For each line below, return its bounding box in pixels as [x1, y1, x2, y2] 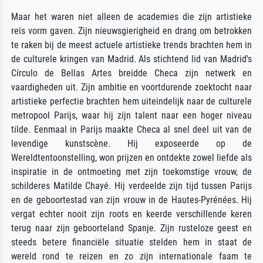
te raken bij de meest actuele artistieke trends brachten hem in [11, 39, 252, 50]
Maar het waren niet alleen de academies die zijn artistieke [11, 11, 252, 22]
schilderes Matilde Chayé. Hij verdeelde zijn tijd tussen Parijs [11, 180, 252, 191]
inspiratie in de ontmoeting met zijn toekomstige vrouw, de [11, 166, 252, 177]
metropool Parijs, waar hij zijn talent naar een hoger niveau [11, 109, 252, 121]
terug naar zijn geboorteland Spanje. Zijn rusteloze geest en [11, 222, 252, 234]
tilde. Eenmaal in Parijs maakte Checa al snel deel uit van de [11, 123, 252, 135]
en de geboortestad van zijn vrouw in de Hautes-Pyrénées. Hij [11, 194, 252, 205]
